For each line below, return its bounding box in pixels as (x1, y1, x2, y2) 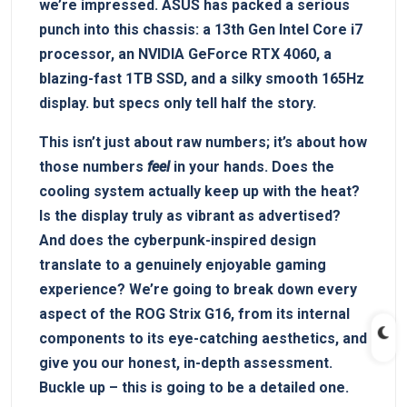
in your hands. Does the (170, 157, 334, 175)
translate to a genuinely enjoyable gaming (39, 255, 326, 273)
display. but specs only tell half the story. (39, 94, 316, 112)
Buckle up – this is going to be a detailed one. (39, 378, 349, 396)
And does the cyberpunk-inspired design (39, 231, 316, 249)
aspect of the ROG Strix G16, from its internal (39, 304, 350, 323)
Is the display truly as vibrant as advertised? (39, 206, 341, 224)
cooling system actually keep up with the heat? (39, 182, 360, 200)
